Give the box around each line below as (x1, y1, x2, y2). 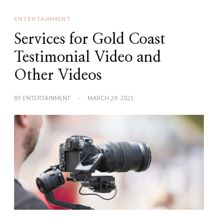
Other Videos (14, 68, 102, 83)
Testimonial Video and (14, 50, 161, 65)
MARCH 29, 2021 (88, 94, 134, 102)
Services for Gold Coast (14, 32, 165, 47)
